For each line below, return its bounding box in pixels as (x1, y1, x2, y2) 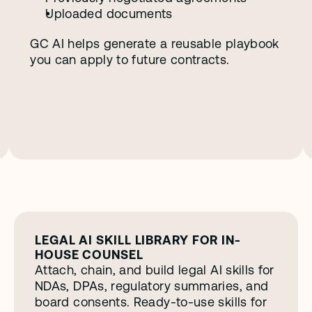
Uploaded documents (45, 6, 173, 21)
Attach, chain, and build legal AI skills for (35, 263, 274, 277)
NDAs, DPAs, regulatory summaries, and (35, 279, 269, 293)
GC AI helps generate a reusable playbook (30, 36, 279, 51)
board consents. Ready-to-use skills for (35, 295, 267, 309)
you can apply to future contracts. (30, 52, 233, 67)
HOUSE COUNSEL (35, 247, 143, 262)
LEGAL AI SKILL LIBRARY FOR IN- (35, 233, 241, 247)
